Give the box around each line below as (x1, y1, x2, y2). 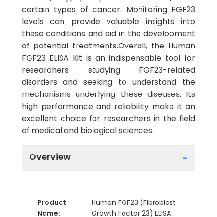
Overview (29, 150, 71, 163)
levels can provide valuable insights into (22, 16, 195, 27)
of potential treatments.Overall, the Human (22, 40, 195, 51)
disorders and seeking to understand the (22, 77, 195, 88)
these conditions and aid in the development (22, 28, 195, 39)
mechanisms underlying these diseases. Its (22, 89, 195, 100)
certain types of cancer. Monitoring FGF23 (22, 4, 195, 15)
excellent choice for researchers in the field (22, 113, 195, 124)
